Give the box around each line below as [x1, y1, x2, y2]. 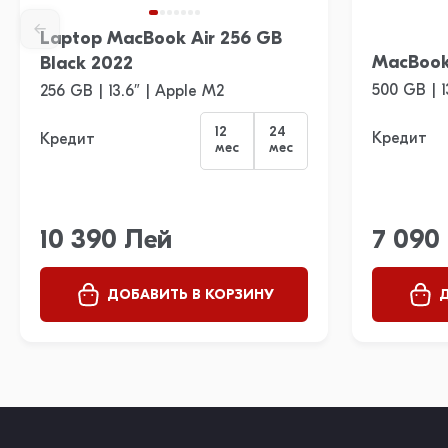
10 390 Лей [40, 227, 172, 255]
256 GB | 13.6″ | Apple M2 [40, 83, 224, 100]
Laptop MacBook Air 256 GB [40, 29, 282, 49]
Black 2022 [40, 54, 133, 74]
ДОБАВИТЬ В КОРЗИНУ [106, 288, 274, 304]
